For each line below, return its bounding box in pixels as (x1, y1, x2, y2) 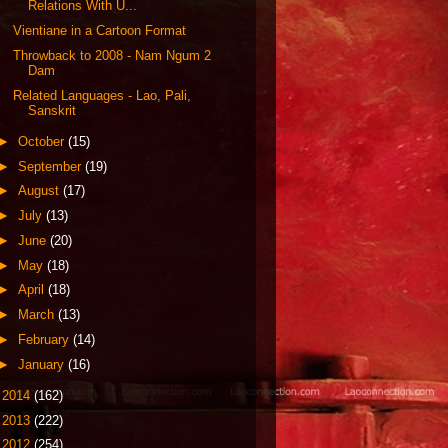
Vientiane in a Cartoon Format (13, 23, 187, 38)
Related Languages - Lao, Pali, (13, 87, 192, 103)
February (17, 331, 73, 347)
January (17, 356, 68, 372)
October (17, 133, 68, 149)
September (17, 158, 85, 174)
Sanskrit (28, 102, 77, 118)
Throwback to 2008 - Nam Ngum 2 (13, 47, 212, 63)
